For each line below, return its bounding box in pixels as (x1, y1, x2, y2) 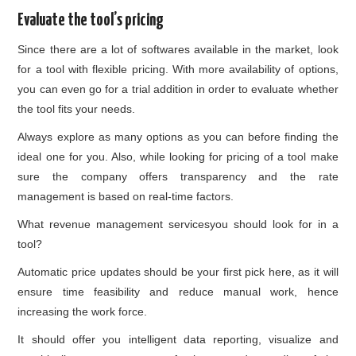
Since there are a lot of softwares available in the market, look (17, 43, 339, 56)
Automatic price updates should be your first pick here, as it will (17, 265, 339, 279)
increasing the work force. (17, 305, 148, 319)
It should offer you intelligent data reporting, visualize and (17, 333, 339, 346)
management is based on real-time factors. (17, 190, 234, 203)
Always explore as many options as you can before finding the (17, 130, 339, 144)
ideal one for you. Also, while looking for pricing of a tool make (17, 150, 339, 164)
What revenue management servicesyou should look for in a (17, 218, 339, 231)
